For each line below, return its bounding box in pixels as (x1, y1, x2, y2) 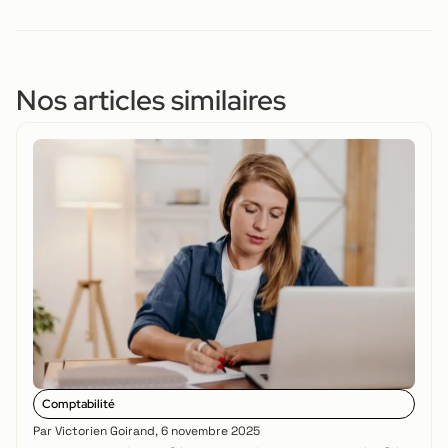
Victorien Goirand (52, 422, 155, 439)
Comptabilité (42, 395, 115, 412)
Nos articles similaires (16, 80, 286, 119)
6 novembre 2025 (161, 422, 260, 439)
